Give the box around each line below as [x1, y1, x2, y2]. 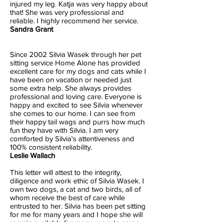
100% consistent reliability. [10, 143, 92, 151]
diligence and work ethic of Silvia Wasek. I [10, 176, 144, 185]
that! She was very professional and [10, 8, 124, 16]
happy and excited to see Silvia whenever [10, 101, 143, 109]
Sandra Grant [10, 25, 59, 33]
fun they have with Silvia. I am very [10, 126, 118, 134]
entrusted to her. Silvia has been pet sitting [10, 202, 146, 210]
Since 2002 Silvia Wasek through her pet [10, 50, 141, 58]
